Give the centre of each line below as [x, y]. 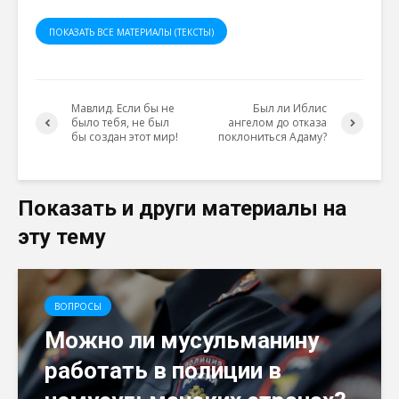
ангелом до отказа [278, 122]
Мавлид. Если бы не [123, 108]
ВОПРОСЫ [78, 306]
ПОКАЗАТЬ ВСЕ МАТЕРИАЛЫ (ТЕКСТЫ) [131, 32]
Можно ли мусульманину [182, 340]
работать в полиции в [163, 370]
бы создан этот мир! [127, 137]
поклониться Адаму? [273, 137]
